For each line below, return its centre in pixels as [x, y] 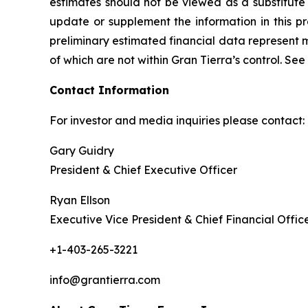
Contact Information [109, 90]
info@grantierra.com [105, 280]
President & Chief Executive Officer [143, 170]
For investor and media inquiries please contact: [177, 121]
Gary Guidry [82, 151]
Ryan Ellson [80, 200]
